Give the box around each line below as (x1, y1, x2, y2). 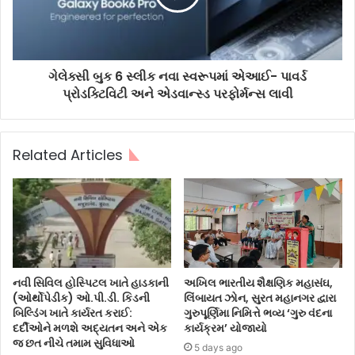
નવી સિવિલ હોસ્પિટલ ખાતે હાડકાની (13, 275, 169, 291)
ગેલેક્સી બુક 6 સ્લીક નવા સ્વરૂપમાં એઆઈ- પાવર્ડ (48, 67, 307, 86)
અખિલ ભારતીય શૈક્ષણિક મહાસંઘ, (184, 275, 333, 291)
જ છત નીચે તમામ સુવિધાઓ (13, 335, 135, 351)
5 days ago (194, 342, 242, 353)
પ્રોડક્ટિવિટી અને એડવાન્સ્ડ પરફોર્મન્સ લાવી (62, 85, 293, 104)
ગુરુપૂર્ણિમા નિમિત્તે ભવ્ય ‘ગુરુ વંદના (184, 305, 332, 321)
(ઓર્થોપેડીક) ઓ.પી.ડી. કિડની (13, 290, 150, 306)
